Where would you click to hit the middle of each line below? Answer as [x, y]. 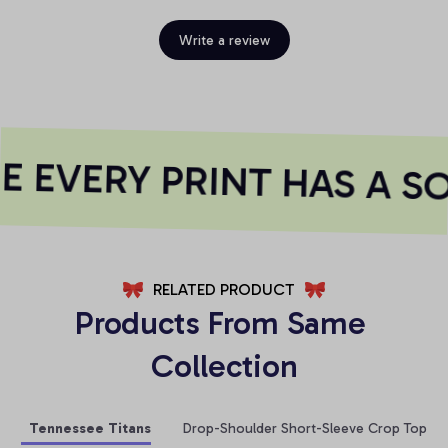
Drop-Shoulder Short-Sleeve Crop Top [305, 429]
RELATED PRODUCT [224, 289]
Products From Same [220, 322]
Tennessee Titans [90, 429]
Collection [224, 365]
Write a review [224, 41]
